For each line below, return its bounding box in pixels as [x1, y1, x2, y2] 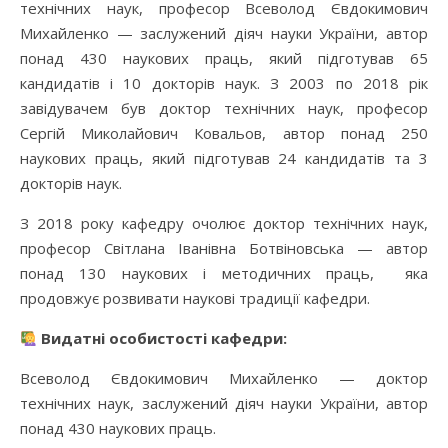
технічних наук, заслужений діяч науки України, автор [20, 393, 428, 414]
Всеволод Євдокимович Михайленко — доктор [20, 368, 428, 389]
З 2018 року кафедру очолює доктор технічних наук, [20, 213, 428, 234]
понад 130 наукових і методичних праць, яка [20, 263, 428, 284]
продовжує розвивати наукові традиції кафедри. [20, 288, 370, 309]
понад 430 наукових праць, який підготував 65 [20, 48, 428, 69]
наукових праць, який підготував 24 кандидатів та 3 [20, 148, 428, 169]
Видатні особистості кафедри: [37, 328, 288, 349]
